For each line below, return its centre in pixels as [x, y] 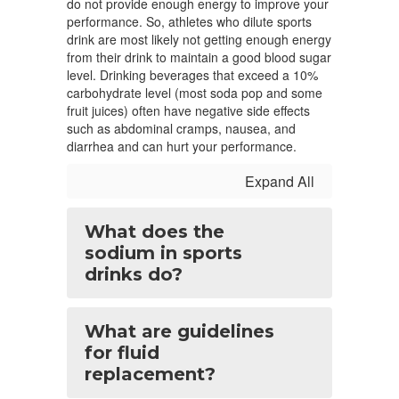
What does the [155, 232]
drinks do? [134, 274]
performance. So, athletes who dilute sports [189, 21]
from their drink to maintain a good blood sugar [199, 57]
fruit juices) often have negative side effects [188, 110]
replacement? [150, 374]
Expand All [280, 181]
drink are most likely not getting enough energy [199, 39]
